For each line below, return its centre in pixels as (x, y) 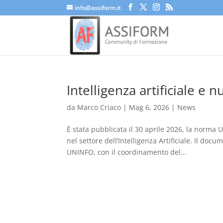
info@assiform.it (98, 8)
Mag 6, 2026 (149, 107)
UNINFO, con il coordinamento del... (127, 152)
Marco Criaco (99, 107)
